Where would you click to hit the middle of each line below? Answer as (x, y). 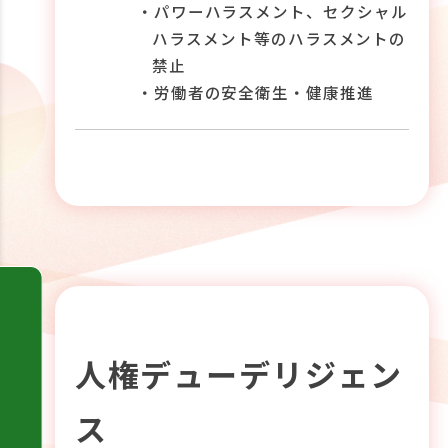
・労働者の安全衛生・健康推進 (255, 92)
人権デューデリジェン (239, 373)
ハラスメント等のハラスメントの (279, 38)
